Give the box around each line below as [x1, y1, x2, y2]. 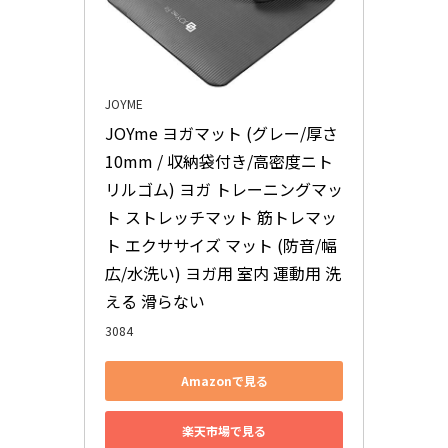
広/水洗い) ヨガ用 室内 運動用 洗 [105, 260, 341, 285]
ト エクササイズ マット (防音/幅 [105, 232, 337, 257]
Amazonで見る [180, 372, 268, 390]
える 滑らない [105, 288, 205, 313]
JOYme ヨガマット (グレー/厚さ [105, 120, 338, 145]
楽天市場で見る [182, 422, 266, 440]
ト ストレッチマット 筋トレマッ [105, 204, 337, 229]
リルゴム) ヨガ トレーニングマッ [105, 176, 343, 201]
